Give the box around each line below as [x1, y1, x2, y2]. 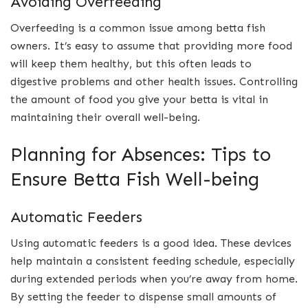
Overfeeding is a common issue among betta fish [10, 21, 265, 35]
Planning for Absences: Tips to [10, 142, 271, 166]
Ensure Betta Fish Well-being [10, 167, 259, 190]
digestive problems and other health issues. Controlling [10, 75, 298, 89]
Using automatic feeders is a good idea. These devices [10, 236, 291, 250]
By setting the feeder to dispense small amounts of [10, 290, 276, 304]
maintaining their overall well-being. [10, 111, 200, 124]
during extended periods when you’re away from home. [10, 272, 298, 286]
